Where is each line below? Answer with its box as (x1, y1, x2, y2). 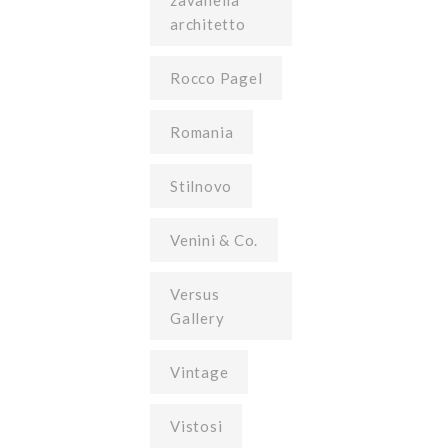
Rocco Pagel (170, 69, 263, 87)
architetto (170, 15, 246, 33)
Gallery (170, 309, 225, 327)
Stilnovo (170, 177, 232, 195)
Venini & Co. (170, 231, 258, 249)
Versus (170, 285, 220, 303)
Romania (170, 123, 234, 141)
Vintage (170, 363, 229, 381)
